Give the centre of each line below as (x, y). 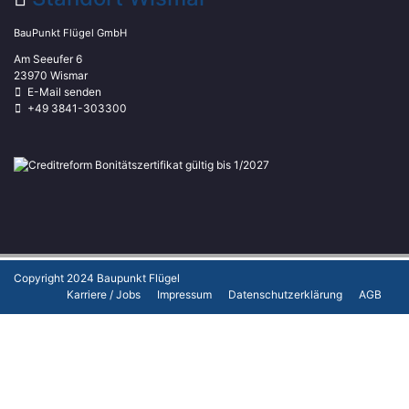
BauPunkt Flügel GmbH (70, 33)
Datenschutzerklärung (285, 295)
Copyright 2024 (55, 278)
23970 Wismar (51, 76)
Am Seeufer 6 (48, 59)
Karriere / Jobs (104, 295)
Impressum (184, 295)
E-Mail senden (65, 92)
